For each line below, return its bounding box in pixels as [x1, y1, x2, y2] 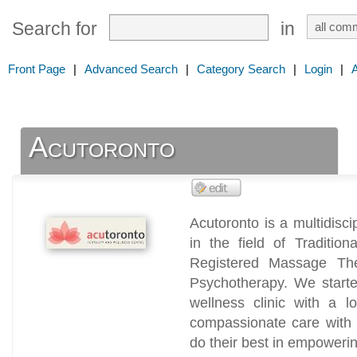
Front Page [8, 62, 65, 76]
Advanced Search [84, 62, 178, 76]
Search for [12, 19, 97, 39]
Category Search [197, 62, 285, 76]
